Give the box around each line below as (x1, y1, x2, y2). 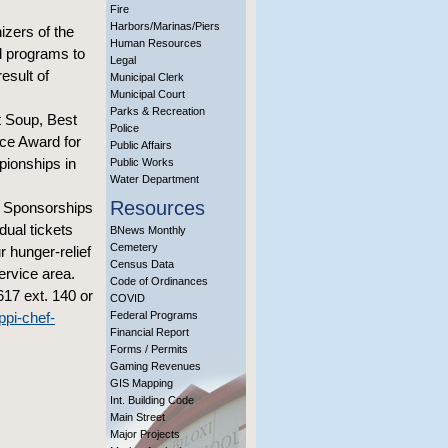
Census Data (110, 258, 174, 270)
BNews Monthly (110, 224, 186, 236)
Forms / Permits (110, 343, 188, 355)
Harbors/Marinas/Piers (110, 20, 220, 32)
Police (110, 122, 139, 134)
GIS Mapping (110, 377, 173, 389)
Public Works (110, 156, 174, 168)
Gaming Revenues (110, 360, 201, 372)
